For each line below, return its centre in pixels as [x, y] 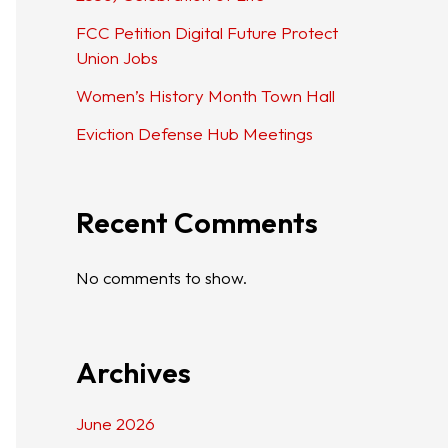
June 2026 [115, 423]
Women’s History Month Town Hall [205, 95]
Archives [133, 372]
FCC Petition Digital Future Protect [207, 32]
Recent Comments [197, 222]
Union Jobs [117, 57]
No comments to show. [161, 278]
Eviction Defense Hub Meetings [194, 133]
